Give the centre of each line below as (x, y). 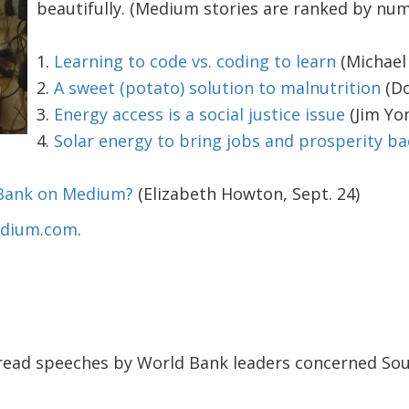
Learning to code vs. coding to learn (194, 61)
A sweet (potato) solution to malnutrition (217, 88)
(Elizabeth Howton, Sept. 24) (246, 194)
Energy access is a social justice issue (199, 114)
